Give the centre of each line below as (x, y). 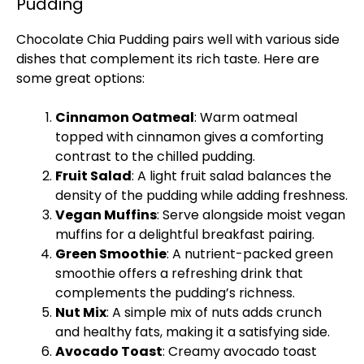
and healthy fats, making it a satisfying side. (193, 332)
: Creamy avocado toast (240, 351)
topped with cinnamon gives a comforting (189, 137)
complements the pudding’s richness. (175, 293)
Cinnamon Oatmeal (125, 117)
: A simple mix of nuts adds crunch (214, 312)
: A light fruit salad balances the (232, 176)
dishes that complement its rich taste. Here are (168, 59)
